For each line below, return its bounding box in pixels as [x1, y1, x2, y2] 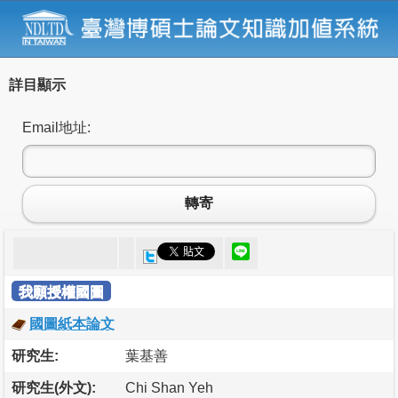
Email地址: [22, 119, 91, 135]
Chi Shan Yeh [125, 379, 213, 395]
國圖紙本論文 [29, 315, 115, 331]
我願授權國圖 [19, 283, 104, 299]
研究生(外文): [12, 379, 96, 395]
